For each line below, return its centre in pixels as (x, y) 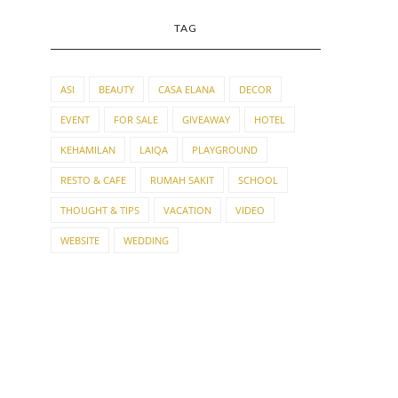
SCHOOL (258, 180)
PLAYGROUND (224, 150)
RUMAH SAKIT (182, 180)
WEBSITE (80, 240)
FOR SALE (135, 119)
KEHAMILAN (88, 150)
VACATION (187, 210)
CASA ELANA (186, 89)
